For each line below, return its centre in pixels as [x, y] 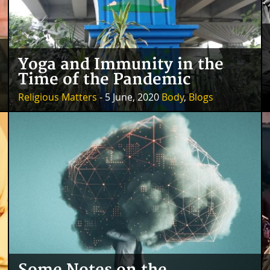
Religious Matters [57, 97]
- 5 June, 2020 [129, 97]
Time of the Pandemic [104, 80]
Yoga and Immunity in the [121, 65]
